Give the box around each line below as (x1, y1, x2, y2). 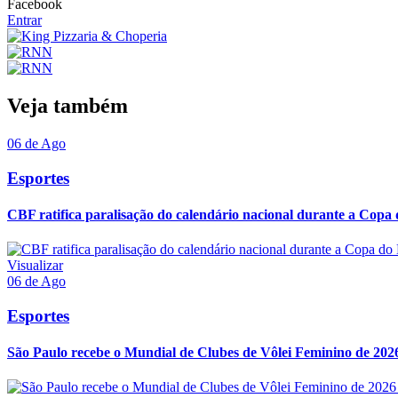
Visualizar (7, 258, 63, 274)
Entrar (7, 12, 42, 28)
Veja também (7, 93, 128, 117)
